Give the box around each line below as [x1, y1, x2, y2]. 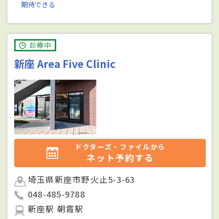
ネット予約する [87, 151, 154, 164]
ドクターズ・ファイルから [74, 142, 166, 152]
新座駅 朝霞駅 [28, 203, 84, 215]
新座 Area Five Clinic [14, 56, 116, 71]
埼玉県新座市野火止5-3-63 [28, 174, 135, 186]
